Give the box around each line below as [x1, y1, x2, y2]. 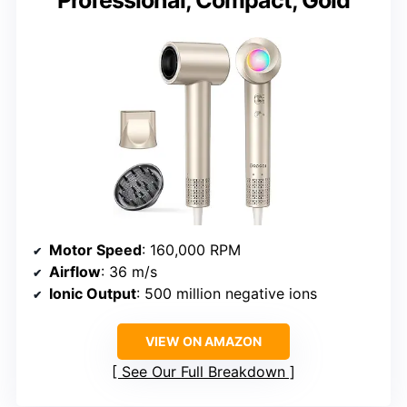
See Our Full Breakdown [122, 362, 285, 382]
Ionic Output [49, 284, 136, 303]
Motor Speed [49, 241, 142, 260]
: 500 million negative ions [136, 284, 317, 303]
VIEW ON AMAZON [145, 333, 262, 350]
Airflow [49, 263, 101, 282]
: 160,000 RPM [142, 241, 241, 260]
